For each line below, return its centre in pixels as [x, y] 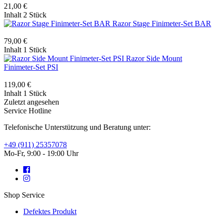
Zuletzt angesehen [31, 102]
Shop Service [24, 195]
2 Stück [35, 15]
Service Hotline [28, 110]
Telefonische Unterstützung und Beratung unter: [77, 127]
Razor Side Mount [154, 58]
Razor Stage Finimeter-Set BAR [162, 23]
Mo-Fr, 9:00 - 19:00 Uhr [41, 153]
